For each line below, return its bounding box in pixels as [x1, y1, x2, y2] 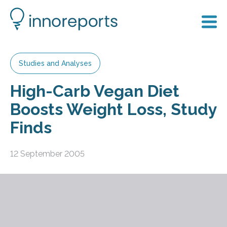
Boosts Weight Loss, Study [10, 100, 217, 119]
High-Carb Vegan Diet [10, 82, 179, 100]
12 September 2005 [10, 148, 85, 159]
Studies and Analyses [19, 59, 92, 67]
